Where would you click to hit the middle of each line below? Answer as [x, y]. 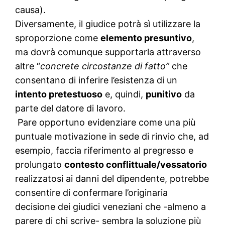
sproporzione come [58, 38]
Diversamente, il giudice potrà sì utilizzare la [108, 24]
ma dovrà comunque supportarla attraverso [108, 52]
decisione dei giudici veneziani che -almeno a [111, 207]
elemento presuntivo [146, 38]
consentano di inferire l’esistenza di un [96, 80]
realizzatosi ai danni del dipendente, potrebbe [112, 179]
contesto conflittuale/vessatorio [136, 165]
